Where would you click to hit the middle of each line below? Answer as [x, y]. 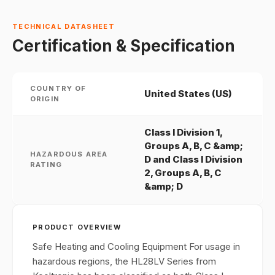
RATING [46, 165]
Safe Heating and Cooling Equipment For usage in [136, 246]
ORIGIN [45, 99]
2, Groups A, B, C [183, 173]
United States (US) [188, 94]
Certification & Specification [124, 46]
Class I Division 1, [184, 132]
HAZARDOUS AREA [69, 154]
